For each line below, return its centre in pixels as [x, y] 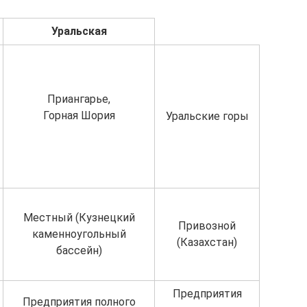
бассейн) [79, 250]
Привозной [207, 225]
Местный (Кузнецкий [79, 217]
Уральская [79, 31]
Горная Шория [79, 115]
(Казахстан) [207, 242]
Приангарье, [79, 99]
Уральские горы [207, 116]
